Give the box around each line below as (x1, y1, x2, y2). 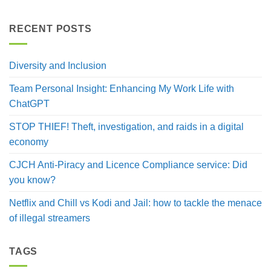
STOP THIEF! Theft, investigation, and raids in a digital (9, 121, 244, 132)
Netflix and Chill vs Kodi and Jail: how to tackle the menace (9, 197, 262, 208)
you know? (9, 174, 56, 185)
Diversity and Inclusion (9, 60, 106, 71)
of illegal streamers (9, 212, 90, 223)
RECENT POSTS (9, 24, 92, 34)
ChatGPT (9, 98, 50, 109)
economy (9, 136, 48, 147)
